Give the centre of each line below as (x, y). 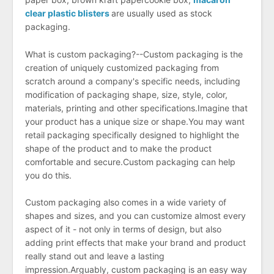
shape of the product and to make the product (118, 148)
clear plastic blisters (67, 13)
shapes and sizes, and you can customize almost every (135, 216)
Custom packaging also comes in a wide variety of (126, 202)
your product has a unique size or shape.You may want (135, 121)
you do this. (48, 175)
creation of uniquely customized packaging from (122, 67)
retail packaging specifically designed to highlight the (132, 135)
